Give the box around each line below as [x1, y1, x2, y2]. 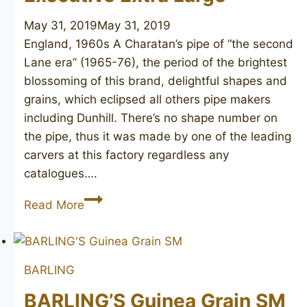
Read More [24, 197, 84, 212]
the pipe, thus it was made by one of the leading [24, 129, 291, 143]
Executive [84, 228, 136, 242]
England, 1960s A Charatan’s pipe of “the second [24, 36, 293, 51]
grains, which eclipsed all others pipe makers [24, 92, 271, 106]
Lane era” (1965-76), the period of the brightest [24, 55, 287, 69]
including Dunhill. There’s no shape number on [24, 110, 278, 125]
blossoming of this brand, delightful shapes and [24, 73, 287, 88]
